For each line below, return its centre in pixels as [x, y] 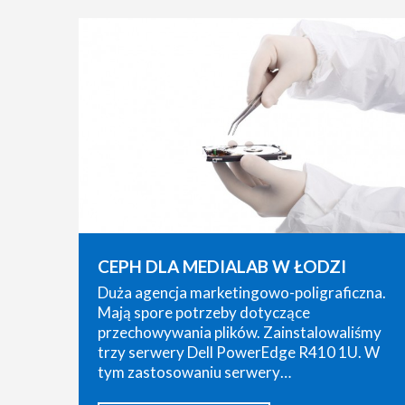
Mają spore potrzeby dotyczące [204, 313]
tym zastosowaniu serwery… [194, 372]
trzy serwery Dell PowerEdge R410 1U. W [239, 353]
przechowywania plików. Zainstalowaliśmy [240, 333]
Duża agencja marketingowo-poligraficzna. [242, 293]
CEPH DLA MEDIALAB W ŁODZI [222, 267]
